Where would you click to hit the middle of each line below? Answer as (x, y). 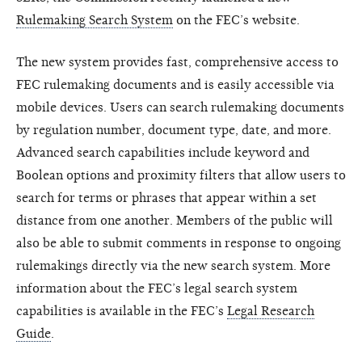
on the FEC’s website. (236, 20)
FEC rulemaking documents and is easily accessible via (175, 84)
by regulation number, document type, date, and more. (174, 130)
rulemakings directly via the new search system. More (173, 265)
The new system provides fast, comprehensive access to (177, 62)
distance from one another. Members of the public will (175, 220)
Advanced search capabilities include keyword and (163, 152)
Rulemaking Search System (95, 20)
